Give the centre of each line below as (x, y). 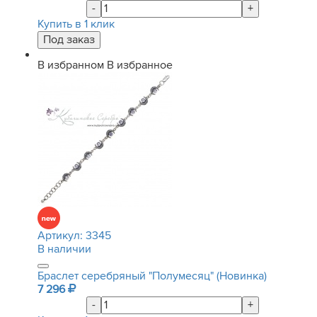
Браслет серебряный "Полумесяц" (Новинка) (152, 276)
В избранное (140, 65)
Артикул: (62, 236)
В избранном (71, 65)
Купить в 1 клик (76, 24)
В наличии (64, 249)
